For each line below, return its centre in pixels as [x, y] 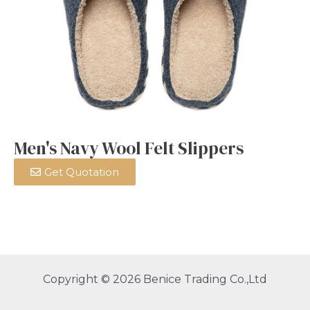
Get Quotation [82, 172]
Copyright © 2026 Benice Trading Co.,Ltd [155, 279]
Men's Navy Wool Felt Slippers [129, 148]
